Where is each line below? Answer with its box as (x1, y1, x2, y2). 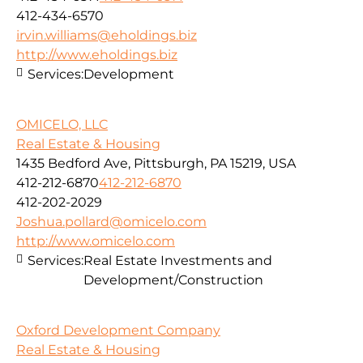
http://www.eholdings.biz (16, 46, 177, 62)
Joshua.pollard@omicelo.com (16, 214, 207, 230)
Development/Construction (83, 272, 263, 288)
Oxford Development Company (16, 322, 220, 339)
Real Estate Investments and (83, 253, 272, 269)
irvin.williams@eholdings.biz (16, 27, 197, 43)
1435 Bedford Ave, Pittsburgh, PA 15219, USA (16, 156, 296, 172)
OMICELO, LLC (16, 117, 108, 133)
